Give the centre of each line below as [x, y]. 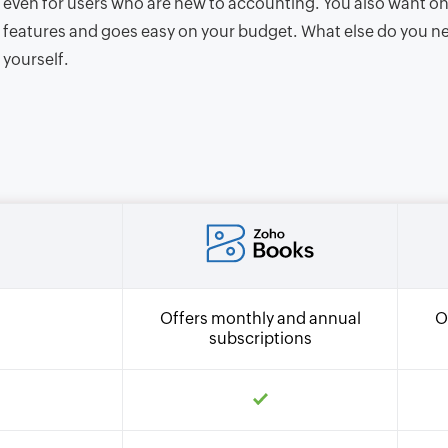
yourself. [35, 59]
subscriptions [260, 338]
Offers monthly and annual [260, 318]
